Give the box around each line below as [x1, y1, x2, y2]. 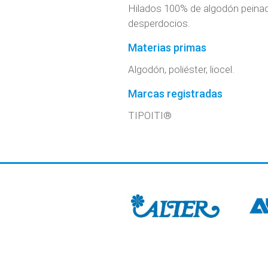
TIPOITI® [127, 109, 172, 122]
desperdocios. [127, 17, 190, 30]
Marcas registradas [127, 87, 223, 100]
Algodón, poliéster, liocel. [127, 63, 234, 76]
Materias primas [127, 41, 206, 54]
